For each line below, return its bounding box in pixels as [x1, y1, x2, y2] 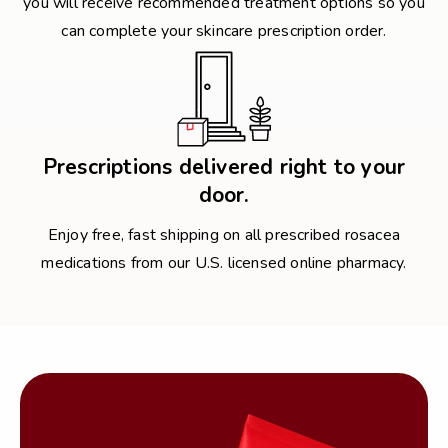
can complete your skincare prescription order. [61, 20, 387, 42]
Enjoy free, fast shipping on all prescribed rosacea [47, 224, 401, 246]
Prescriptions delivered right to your [42, 153, 406, 181]
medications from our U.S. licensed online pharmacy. [41, 252, 407, 274]
